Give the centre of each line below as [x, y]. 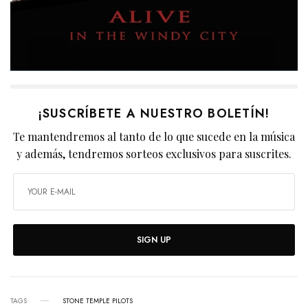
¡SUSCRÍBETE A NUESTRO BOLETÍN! [154, 113]
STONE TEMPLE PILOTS [98, 300]
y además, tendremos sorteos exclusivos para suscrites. [154, 153]
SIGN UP [154, 240]
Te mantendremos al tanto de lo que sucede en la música [154, 136]
